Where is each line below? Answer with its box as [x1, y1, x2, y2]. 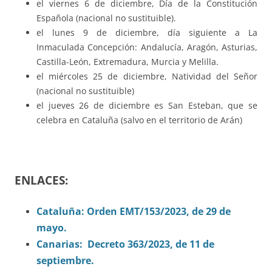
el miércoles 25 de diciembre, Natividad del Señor [36, 70, 257, 83]
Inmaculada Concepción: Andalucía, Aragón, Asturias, [36, 41, 257, 53]
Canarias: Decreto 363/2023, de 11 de [36, 237, 214, 251]
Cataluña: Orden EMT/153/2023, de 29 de [36, 205, 231, 219]
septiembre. [36, 254, 94, 268]
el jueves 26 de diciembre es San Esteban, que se [36, 100, 257, 112]
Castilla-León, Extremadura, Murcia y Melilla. [36, 56, 219, 68]
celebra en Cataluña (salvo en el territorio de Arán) [36, 114, 242, 126]
